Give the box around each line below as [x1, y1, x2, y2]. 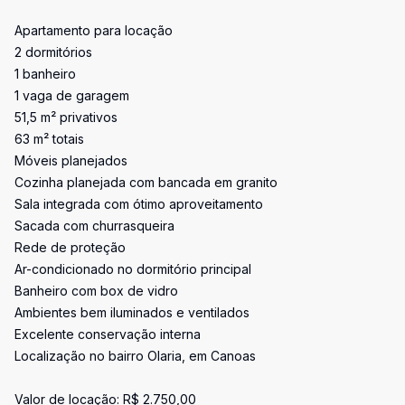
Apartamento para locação [14, 23, 173, 38]
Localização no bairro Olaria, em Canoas [14, 348, 256, 363]
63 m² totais [14, 131, 84, 146]
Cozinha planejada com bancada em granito [14, 174, 278, 190]
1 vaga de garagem [14, 88, 129, 103]
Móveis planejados [14, 153, 127, 168]
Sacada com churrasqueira [14, 218, 174, 233]
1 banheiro [14, 66, 76, 81]
